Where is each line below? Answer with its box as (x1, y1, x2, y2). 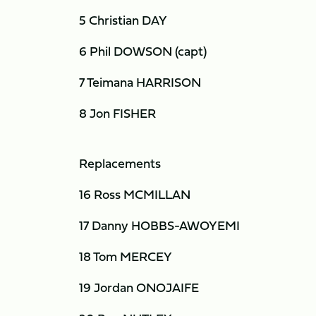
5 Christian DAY (79, 11, 167, 30)
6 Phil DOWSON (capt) (79, 42, 207, 61)
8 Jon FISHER (79, 104, 156, 123)
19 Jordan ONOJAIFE (79, 278, 199, 297)
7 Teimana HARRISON (79, 73, 201, 92)
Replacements (79, 154, 161, 173)
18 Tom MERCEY (79, 247, 172, 266)
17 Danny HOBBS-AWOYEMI (79, 216, 240, 235)
